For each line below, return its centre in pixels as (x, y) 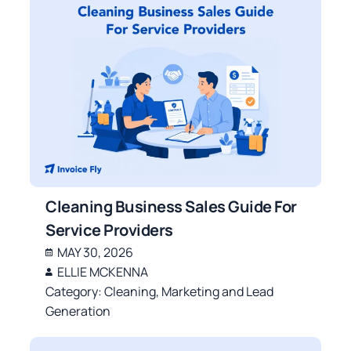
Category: (75, 291)
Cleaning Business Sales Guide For (171, 206)
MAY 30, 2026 (96, 252)
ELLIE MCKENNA (103, 271)
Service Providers (109, 230)
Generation (78, 311)
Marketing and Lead (218, 291)
